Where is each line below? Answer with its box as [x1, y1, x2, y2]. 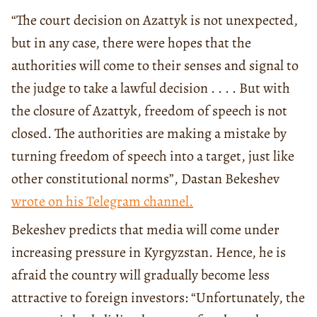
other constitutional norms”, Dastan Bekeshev [11, 168, 279, 188]
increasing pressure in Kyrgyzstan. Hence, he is [11, 242, 286, 262]
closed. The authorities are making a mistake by [11, 123, 287, 143]
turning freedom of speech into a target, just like [11, 146, 294, 166]
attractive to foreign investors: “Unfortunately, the [11, 287, 305, 307]
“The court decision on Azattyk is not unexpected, [11, 10, 298, 30]
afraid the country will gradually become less [11, 265, 270, 284]
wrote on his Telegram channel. [11, 191, 193, 211]
